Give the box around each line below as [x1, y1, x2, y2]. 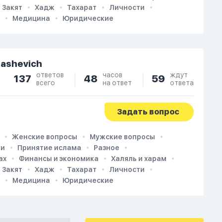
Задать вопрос [116, 107, 179, 116]
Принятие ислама [17, 144, 81, 152]
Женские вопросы [12, 133, 77, 141]
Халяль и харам [111, 155, 166, 163]
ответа [169, 79, 194, 87]
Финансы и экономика [19, 155, 99, 163]
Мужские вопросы [90, 133, 155, 141]
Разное [94, 144, 119, 152]
